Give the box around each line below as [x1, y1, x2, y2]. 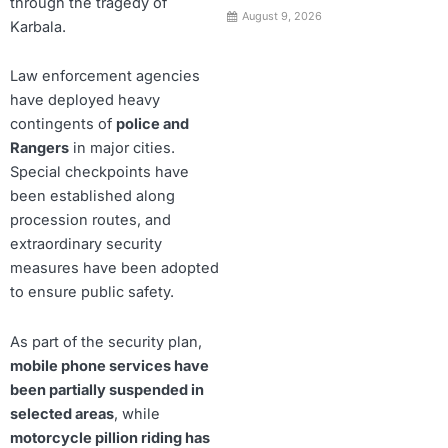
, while [114, 404, 160, 423]
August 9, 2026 [239, 9, 323, 24]
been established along [10, 187, 175, 206]
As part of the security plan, [10, 332, 202, 351]
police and [116, 115, 189, 134]
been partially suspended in [10, 380, 204, 399]
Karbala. [10, 17, 66, 36]
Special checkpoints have [10, 163, 189, 182]
